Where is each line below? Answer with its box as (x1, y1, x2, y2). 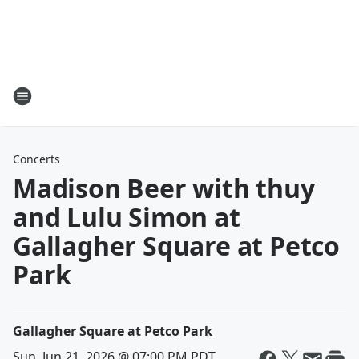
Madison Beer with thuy (13, 171, 315, 205)
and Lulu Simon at (13, 200, 240, 234)
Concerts (13, 151, 60, 167)
